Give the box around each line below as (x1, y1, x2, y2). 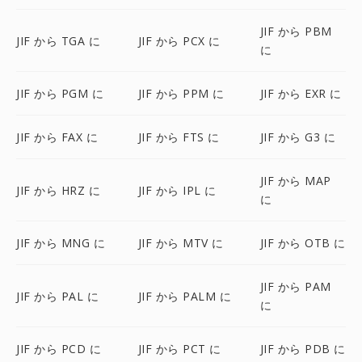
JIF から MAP (259, 173, 331, 188)
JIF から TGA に (16, 32, 100, 48)
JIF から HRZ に (16, 182, 100, 198)
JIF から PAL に (16, 288, 99, 304)
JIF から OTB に (259, 235, 346, 250)
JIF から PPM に (137, 86, 225, 101)
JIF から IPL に (137, 182, 217, 198)
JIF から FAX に (16, 129, 98, 145)
